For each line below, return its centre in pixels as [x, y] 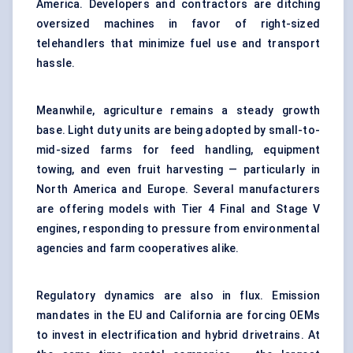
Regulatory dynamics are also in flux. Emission [178, 296]
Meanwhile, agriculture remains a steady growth [178, 111]
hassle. [56, 63]
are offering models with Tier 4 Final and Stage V [178, 209]
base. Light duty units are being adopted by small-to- [178, 130]
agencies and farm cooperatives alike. [138, 249]
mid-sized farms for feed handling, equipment [178, 150]
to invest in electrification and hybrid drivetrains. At [178, 335]
